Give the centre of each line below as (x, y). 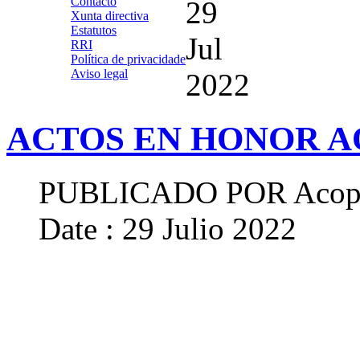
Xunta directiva (110, 16)
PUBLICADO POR (163, 192)
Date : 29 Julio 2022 (168, 228)
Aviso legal (99, 74)
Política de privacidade (128, 59)
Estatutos (94, 30)
